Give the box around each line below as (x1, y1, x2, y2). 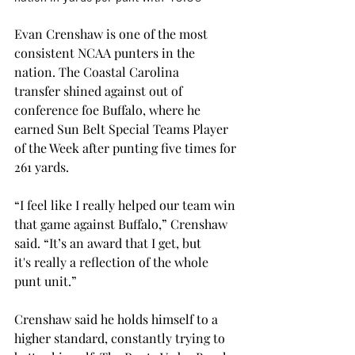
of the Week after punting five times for (14, 139, 239, 156)
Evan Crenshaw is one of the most (14, 25, 211, 42)
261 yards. (14, 158, 72, 175)
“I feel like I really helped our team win (14, 197, 239, 213)
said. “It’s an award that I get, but (14, 235, 204, 251)
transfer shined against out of (14, 82, 185, 99)
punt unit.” (14, 273, 80, 289)
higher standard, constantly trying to (14, 330, 228, 346)
